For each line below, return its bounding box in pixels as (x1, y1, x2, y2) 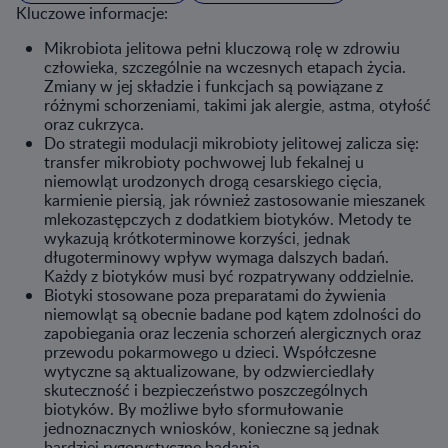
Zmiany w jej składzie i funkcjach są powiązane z (44, 75, 383, 97)
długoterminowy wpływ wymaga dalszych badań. (44, 246, 389, 268)
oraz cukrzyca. (44, 113, 144, 135)
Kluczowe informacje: (16, 2, 168, 24)
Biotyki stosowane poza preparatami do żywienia (44, 284, 386, 306)
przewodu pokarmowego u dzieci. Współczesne (44, 341, 376, 363)
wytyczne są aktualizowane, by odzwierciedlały (44, 360, 374, 382)
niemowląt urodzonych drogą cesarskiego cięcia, (44, 170, 382, 192)
